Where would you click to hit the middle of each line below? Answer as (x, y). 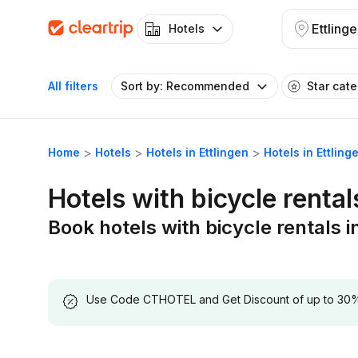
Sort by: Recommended (185, 86)
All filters (73, 86)
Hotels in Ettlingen (197, 152)
